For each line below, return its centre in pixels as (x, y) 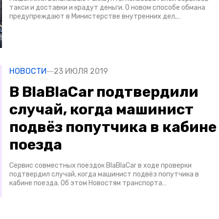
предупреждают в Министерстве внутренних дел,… (95, 17)
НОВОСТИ (28, 71)
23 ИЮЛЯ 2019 (81, 71)
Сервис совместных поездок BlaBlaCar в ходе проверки (100, 166)
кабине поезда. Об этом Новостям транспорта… (88, 183)
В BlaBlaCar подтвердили (104, 92)
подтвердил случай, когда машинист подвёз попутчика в (104, 175)
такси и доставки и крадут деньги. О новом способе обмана (107, 8)
